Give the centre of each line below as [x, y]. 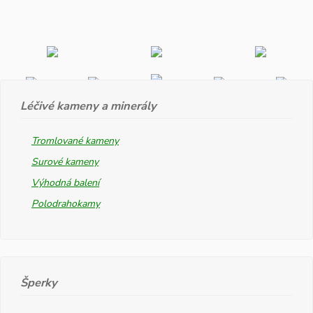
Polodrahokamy [66, 203]
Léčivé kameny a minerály [88, 105]
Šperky [39, 282]
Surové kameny [65, 161]
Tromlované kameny [75, 140]
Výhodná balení [65, 182]
